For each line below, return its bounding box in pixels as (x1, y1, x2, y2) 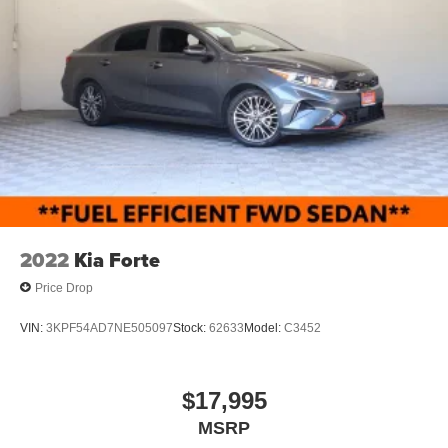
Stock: (173, 320, 209, 335)
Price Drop (35, 280, 93, 295)
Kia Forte (74, 245, 160, 276)
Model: (244, 320, 284, 335)
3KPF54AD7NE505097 (46, 320, 173, 335)
